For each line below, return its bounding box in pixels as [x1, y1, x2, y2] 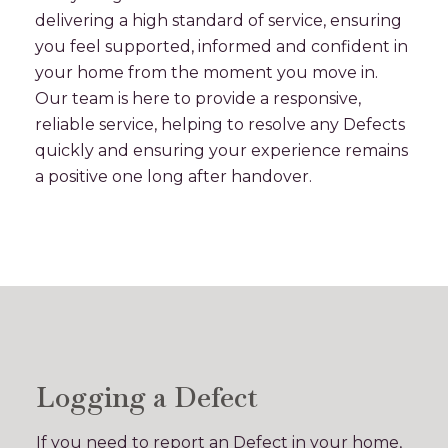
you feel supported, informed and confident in [35, 37, 408, 56]
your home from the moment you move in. [35, 63, 378, 82]
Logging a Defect [36, 379, 258, 415]
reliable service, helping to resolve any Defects [35, 115, 405, 134]
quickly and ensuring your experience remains [35, 141, 408, 160]
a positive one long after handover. [35, 167, 312, 186]
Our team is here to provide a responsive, [35, 89, 361, 108]
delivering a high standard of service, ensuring [35, 11, 402, 30]
